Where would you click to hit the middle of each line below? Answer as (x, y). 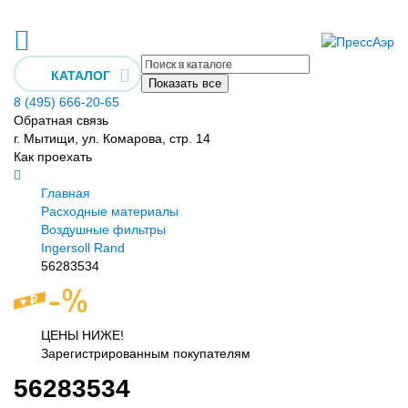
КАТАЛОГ (81, 76)
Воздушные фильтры (103, 229)
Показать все (185, 83)
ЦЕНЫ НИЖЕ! (82, 335)
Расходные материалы (110, 211)
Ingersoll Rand (83, 248)
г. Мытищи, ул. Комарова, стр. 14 (112, 138)
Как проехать (53, 157)
